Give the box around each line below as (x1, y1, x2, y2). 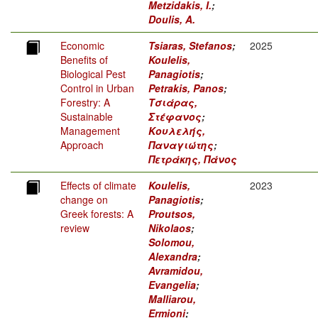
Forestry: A (60, 95, 110, 110)
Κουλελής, (148, 124, 205, 138)
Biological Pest (60, 67, 126, 82)
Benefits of (60, 53, 108, 67)
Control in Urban (60, 81, 134, 96)
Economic (60, 38, 104, 53)
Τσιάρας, (148, 95, 197, 110)
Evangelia (148, 278, 196, 292)
